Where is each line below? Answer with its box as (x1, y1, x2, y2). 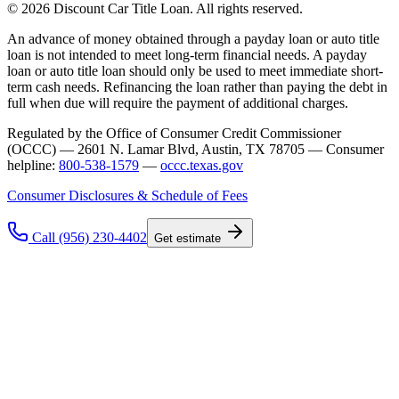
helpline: (7, 158, 55, 174)
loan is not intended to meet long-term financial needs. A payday (7, 47, 367, 63)
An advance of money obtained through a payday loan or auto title (7, 31, 379, 47)
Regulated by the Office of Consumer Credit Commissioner (7, 126, 341, 142)
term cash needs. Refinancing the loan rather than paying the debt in (7, 79, 387, 95)
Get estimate (154, 232, 221, 246)
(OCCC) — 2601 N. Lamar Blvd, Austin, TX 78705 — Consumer (7, 142, 384, 158)
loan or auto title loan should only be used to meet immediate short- (7, 63, 383, 79)
